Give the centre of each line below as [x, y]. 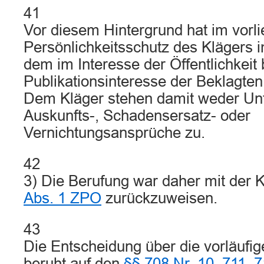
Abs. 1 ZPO [62, 198]
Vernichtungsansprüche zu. [114, 133]
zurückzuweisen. [159, 198]
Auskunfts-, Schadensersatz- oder [137, 115]
